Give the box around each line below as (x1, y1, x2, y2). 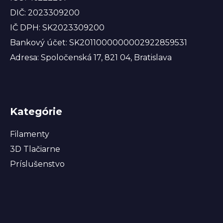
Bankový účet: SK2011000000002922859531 (10, 38, 187, 48)
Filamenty (10, 129, 49, 139)
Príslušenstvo (10, 159, 65, 169)
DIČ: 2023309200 (10, 8, 80, 18)
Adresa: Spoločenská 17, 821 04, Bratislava (10, 53, 172, 63)
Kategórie (10, 106, 62, 118)
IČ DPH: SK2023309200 (10, 23, 105, 33)
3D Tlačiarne (10, 144, 60, 154)
